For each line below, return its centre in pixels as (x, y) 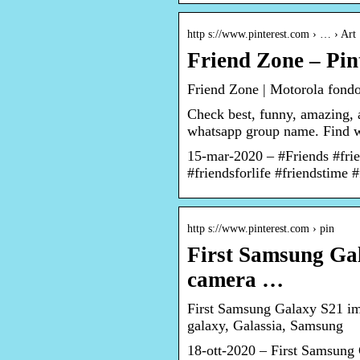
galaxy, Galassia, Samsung (265, 326)
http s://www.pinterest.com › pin (261, 229)
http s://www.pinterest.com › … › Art (272, 35)
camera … (235, 280)
